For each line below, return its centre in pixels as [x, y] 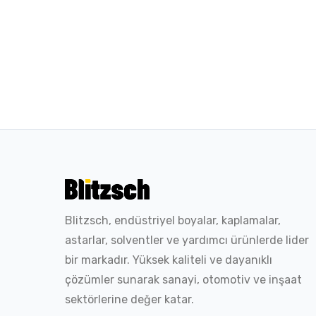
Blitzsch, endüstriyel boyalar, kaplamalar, [173, 220]
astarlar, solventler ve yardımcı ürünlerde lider [187, 240]
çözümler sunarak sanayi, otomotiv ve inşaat [183, 279]
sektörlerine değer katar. [129, 299]
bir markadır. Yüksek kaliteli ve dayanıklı [169, 260]
